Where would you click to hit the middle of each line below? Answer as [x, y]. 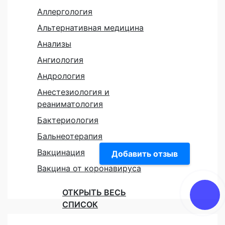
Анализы [54, 43]
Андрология [61, 76]
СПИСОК [80, 204]
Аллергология [65, 11]
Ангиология [60, 60]
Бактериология [68, 120]
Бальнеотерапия [70, 136]
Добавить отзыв [145, 154]
